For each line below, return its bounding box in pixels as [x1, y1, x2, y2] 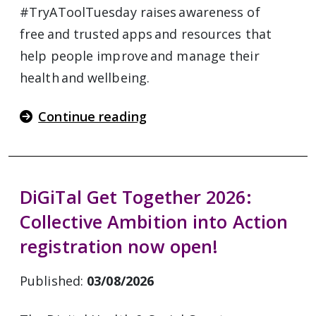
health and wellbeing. [20, 69, 150, 86]
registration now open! [20, 234, 219, 258]
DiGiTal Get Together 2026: [20, 185, 252, 209]
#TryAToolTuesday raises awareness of [20, 4, 260, 20]
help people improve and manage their [20, 47, 260, 64]
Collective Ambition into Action [20, 209, 288, 233]
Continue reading [38, 108, 147, 125]
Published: [20, 272, 87, 289]
